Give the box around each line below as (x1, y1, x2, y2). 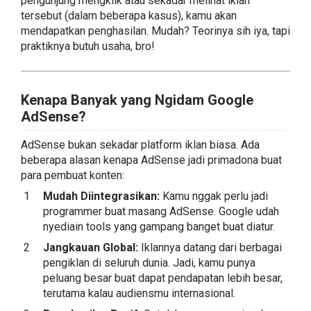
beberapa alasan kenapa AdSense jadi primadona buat (21, 153, 282, 167)
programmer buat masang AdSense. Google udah (43, 205, 279, 218)
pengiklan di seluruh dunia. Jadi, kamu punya (43, 256, 255, 269)
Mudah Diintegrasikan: (43, 190, 160, 203)
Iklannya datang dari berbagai (138, 241, 282, 254)
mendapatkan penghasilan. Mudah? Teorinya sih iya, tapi (21, 24, 290, 37)
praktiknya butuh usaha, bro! (21, 40, 155, 53)
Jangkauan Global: (43, 241, 138, 254)
